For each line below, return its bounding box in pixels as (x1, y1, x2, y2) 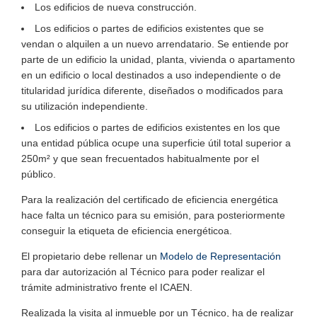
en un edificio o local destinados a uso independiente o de (21, 69, 281, 81)
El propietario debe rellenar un (21, 250, 160, 262)
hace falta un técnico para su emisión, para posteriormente (21, 209, 285, 221)
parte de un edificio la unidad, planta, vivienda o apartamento (21, 53, 295, 65)
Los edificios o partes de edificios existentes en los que (35, 121, 280, 133)
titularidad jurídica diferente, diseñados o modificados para (21, 84, 283, 96)
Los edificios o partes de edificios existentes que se (35, 22, 264, 34)
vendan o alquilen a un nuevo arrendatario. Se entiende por (21, 38, 289, 50)
